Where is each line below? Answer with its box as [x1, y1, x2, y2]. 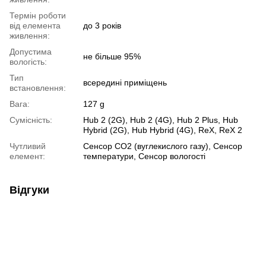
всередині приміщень [83, 78, 167, 88]
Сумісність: [9, 115, 52, 125]
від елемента [9, 21, 61, 31]
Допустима [9, 47, 52, 57]
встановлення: [9, 83, 66, 93]
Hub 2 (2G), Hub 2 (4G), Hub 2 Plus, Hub [83, 115, 238, 125]
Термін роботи [9, 11, 66, 21]
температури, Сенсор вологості [83, 151, 205, 161]
